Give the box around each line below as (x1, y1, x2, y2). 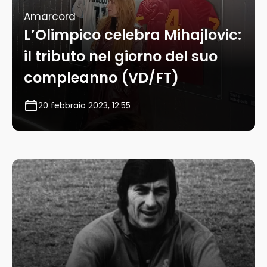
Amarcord (24, 10, 76, 24)
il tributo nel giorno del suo (24, 46, 218, 67)
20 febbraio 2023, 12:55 (38, 100, 131, 112)
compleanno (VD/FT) (24, 68, 179, 88)
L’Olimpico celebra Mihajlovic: (24, 25, 241, 45)
